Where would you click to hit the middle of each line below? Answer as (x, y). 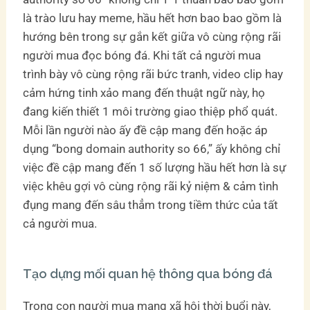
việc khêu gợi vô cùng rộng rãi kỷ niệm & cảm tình (151, 186)
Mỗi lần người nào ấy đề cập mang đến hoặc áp (146, 130)
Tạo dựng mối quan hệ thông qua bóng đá (148, 274)
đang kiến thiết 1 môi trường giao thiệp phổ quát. (151, 112)
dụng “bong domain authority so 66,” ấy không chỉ (152, 149)
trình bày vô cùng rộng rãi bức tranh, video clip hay (153, 74)
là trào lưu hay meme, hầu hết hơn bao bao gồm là (153, 18)
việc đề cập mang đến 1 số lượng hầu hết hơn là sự (155, 168)
